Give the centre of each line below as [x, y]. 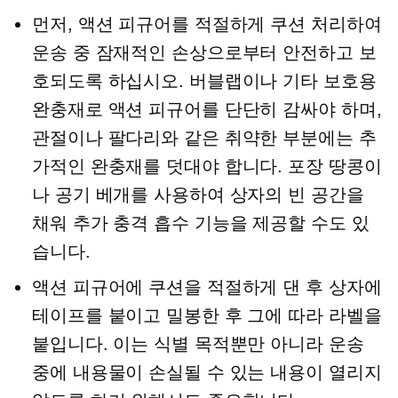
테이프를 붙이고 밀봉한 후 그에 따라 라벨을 [207, 315]
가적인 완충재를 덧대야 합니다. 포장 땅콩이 [207, 166]
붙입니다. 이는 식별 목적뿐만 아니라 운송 [198, 344]
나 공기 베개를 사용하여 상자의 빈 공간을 [198, 195]
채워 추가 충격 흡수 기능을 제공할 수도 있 [201, 223]
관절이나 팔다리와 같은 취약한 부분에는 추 [204, 138]
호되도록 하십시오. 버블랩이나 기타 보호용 [204, 81]
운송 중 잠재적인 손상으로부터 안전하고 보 [204, 52]
